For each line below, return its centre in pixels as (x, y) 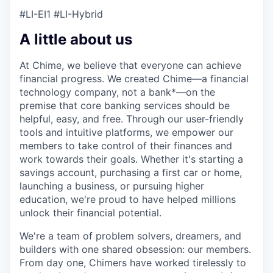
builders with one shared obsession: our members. (135, 249)
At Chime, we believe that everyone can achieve (130, 65)
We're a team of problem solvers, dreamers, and (130, 236)
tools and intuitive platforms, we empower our (126, 132)
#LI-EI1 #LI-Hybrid (61, 14)
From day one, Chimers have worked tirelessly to (133, 262)
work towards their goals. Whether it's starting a (131, 159)
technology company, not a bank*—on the (117, 92)
